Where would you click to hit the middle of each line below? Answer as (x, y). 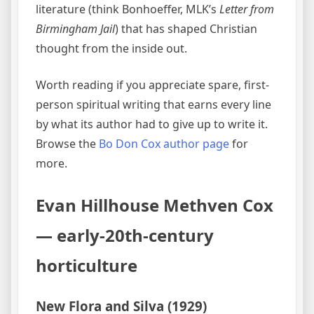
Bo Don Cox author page (164, 144)
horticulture (87, 266)
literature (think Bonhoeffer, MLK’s (128, 9)
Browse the (67, 144)
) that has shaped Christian (186, 29)
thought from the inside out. (111, 49)
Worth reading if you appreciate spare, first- (152, 85)
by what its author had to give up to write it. (152, 124)
